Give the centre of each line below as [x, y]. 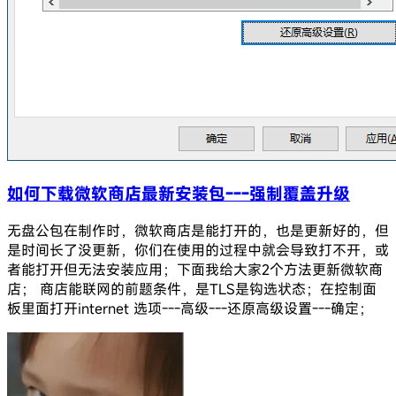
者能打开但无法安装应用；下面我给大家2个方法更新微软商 [195, 269]
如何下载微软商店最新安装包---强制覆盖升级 [179, 194]
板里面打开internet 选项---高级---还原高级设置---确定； [190, 308]
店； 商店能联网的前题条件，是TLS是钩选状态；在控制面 [192, 289]
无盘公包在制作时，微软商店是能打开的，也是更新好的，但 [198, 230]
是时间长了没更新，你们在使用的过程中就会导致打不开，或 [198, 250]
